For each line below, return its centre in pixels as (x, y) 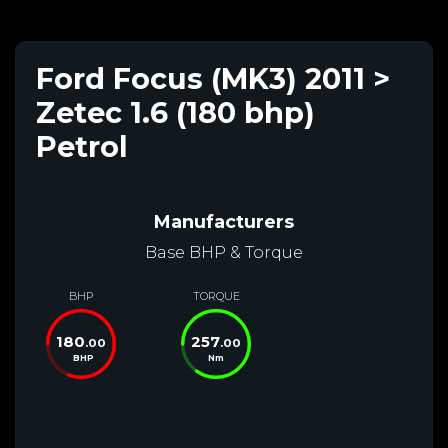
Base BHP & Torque (224, 252)
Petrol (82, 146)
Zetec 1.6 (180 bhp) (175, 112)
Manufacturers (224, 221)
